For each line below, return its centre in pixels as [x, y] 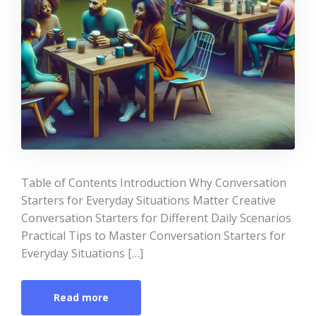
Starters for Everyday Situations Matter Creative [148, 200]
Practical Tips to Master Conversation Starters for [153, 236]
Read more [81, 297]
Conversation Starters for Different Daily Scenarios [156, 218]
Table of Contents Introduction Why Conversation [154, 183]
